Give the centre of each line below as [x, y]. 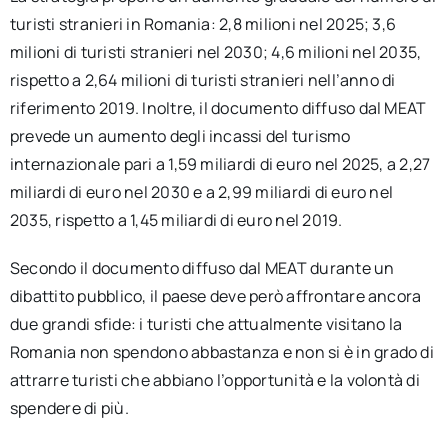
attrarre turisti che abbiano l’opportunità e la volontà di [214, 379]
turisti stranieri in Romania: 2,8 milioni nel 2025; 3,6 [203, 23]
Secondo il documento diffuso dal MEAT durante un [202, 267]
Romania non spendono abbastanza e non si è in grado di [221, 351]
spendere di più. [69, 407]
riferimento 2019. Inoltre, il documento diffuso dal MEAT [218, 107]
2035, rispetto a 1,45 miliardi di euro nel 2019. [176, 219]
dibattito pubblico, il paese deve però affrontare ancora [215, 295]
